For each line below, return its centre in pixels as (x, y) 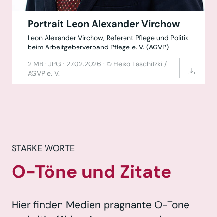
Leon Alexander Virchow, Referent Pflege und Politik (108, 38)
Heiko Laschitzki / (140, 64)
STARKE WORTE (43, 148)
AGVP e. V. (44, 73)
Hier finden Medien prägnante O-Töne (101, 205)
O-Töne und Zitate (92, 172)
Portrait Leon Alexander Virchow (104, 24)
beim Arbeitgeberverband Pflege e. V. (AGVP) (98, 47)
